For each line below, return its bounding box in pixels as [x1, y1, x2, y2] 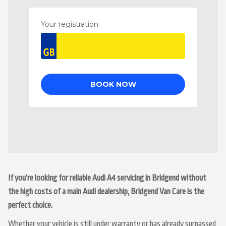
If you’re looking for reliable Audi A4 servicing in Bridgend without [8, 174, 206, 183]
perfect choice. [8, 201, 52, 210]
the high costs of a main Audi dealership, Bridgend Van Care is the [8, 187, 204, 196]
